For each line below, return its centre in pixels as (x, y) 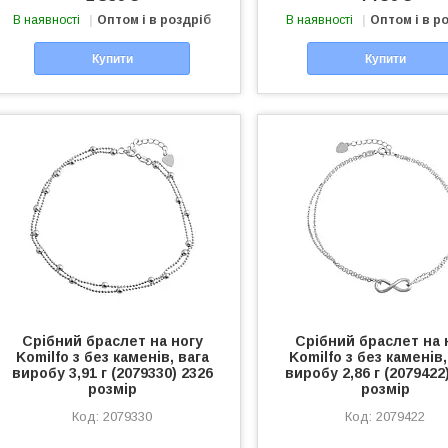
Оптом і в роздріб (154, 20)
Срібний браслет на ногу (112, 340)
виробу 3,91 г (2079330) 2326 (112, 372)
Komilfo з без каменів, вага (112, 356)
